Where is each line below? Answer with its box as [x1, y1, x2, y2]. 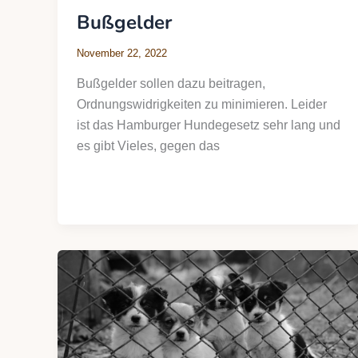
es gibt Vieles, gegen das [77, 138, 220, 153]
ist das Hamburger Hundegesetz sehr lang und [77, 117, 340, 132]
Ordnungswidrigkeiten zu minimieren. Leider [77, 97, 327, 111]
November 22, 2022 [77, 47, 167, 60]
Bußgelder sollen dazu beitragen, [77, 76, 265, 90]
